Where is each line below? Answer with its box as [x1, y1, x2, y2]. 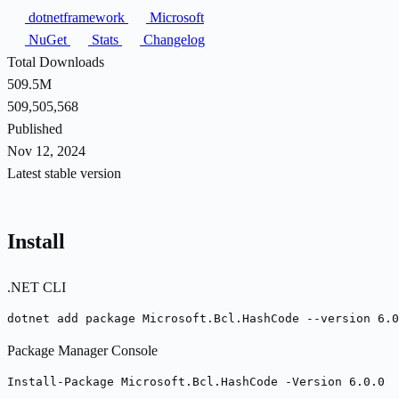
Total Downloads [7, 53, 104, 69]
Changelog [140, 31, 205, 47]
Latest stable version [7, 165, 121, 181]
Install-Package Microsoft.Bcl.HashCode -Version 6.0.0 [7, 374, 385, 388]
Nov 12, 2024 [7, 142, 85, 159]
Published [7, 120, 62, 136]
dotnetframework [25, 9, 128, 25]
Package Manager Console [7, 342, 158, 358]
